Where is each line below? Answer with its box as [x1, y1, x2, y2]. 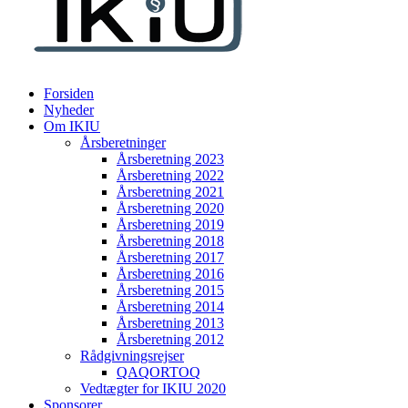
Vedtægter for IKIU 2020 [80, 381, 226, 396]
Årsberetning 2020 [117, 200, 224, 216]
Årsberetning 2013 [117, 315, 224, 331]
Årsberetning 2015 [117, 282, 224, 298]
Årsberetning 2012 [117, 331, 224, 347]
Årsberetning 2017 [117, 250, 224, 265]
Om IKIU [44, 118, 100, 134]
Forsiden [44, 86, 94, 101]
